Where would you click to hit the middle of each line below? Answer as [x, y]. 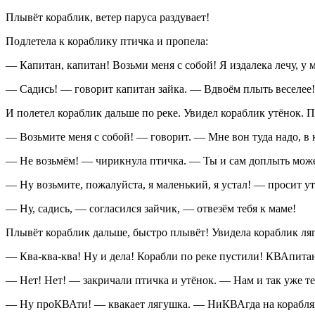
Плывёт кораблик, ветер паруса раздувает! [108, 18]
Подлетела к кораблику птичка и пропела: [107, 41]
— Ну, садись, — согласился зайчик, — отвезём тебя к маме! [151, 209]
